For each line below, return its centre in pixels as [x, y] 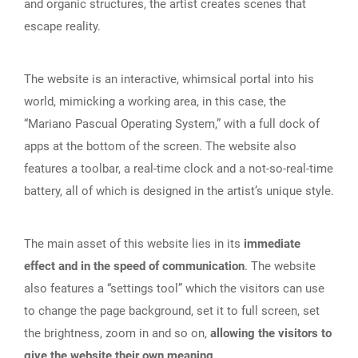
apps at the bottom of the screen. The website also [160, 147]
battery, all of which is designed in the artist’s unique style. [179, 191]
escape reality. [62, 27]
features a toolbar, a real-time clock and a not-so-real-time [179, 169]
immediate [272, 244]
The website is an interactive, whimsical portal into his [169, 80]
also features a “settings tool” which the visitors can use [174, 289]
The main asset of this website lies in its [134, 244]
